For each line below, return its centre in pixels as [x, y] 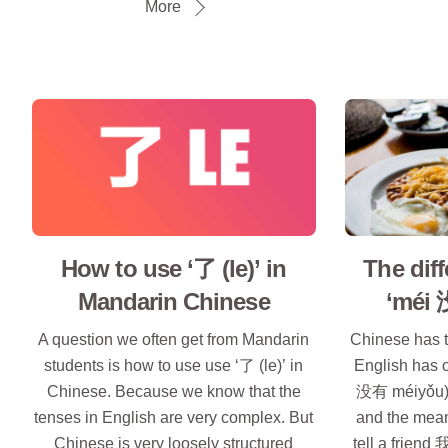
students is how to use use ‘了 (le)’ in [174, 366]
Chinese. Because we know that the [173, 392]
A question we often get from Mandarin [174, 340]
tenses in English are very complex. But [174, 418]
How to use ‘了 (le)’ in [174, 268]
